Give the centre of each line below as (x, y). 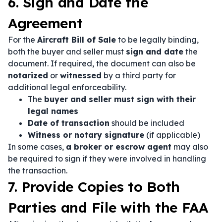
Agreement (45, 23)
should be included (147, 123)
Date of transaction (69, 123)
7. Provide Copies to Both (94, 187)
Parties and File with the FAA (108, 207)
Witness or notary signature (86, 135)
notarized (28, 75)
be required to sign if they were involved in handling (107, 159)
